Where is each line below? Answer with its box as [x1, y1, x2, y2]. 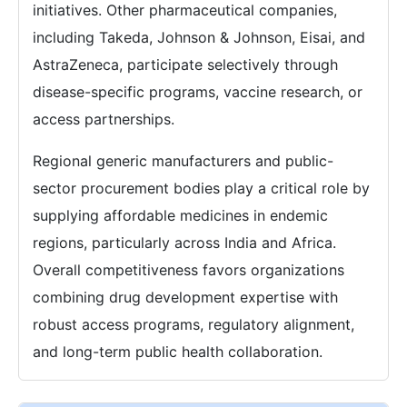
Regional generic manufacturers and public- [33, 151, 333, 170]
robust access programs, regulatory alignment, [33, 314, 354, 333]
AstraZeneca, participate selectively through [33, 55, 338, 74]
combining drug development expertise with [33, 287, 338, 306]
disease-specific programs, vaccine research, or [33, 82, 362, 101]
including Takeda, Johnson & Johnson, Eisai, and [33, 27, 365, 46]
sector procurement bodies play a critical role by [33, 178, 370, 197]
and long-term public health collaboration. [33, 342, 323, 361]
